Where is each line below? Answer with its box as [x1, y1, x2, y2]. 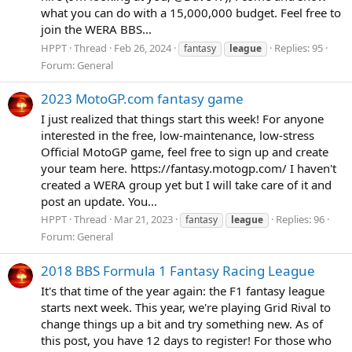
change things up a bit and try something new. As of [41, 315, 323, 332]
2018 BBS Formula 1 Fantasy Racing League [41, 261, 315, 280]
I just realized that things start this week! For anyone [41, 110, 324, 126]
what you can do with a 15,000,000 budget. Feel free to [41, 4, 341, 20]
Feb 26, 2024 [114, 40, 171, 55]
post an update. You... [41, 192, 157, 209]
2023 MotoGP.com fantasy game [41, 89, 244, 108]
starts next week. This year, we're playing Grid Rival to [41, 299, 331, 315]
